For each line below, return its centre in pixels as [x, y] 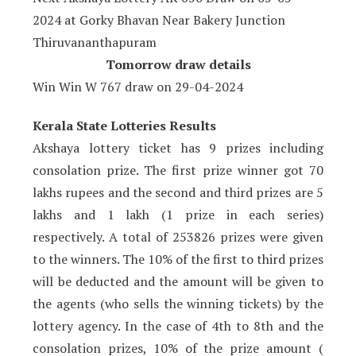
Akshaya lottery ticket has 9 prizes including [178, 148]
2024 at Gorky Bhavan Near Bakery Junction [159, 20]
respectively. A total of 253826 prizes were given [178, 237]
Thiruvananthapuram [95, 43]
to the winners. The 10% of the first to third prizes [178, 259]
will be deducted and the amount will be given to [178, 282]
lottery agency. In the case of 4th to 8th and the [178, 326]
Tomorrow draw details [178, 65]
